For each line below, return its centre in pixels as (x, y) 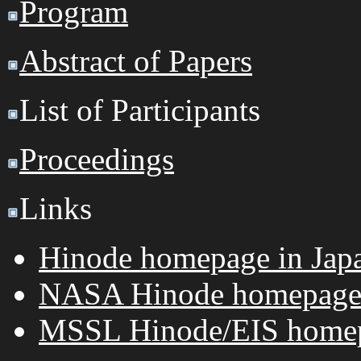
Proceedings (97, 159)
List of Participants (140, 110)
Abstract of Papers (136, 61)
